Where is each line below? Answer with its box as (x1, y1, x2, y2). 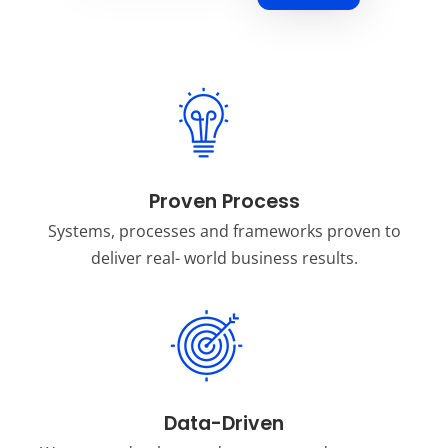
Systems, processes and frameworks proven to (47, 219, 401, 242)
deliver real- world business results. (90, 246, 358, 269)
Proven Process (148, 187, 300, 215)
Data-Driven (164, 409, 284, 437)
